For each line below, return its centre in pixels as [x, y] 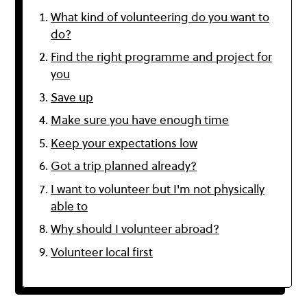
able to [69, 206]
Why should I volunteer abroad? [135, 229]
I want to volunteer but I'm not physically [158, 189]
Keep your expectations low [124, 143]
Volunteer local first [102, 252]
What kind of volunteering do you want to [160, 17]
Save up [72, 97]
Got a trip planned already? [124, 166]
